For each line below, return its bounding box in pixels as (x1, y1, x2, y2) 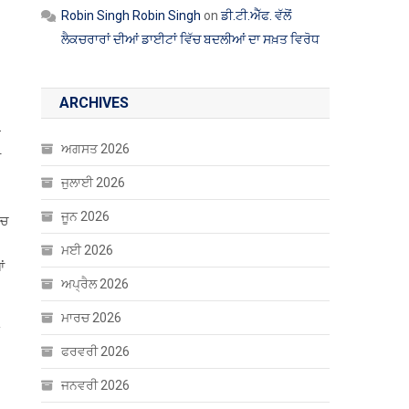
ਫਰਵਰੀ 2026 (61, 344, 131, 359)
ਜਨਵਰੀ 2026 (61, 378, 131, 393)
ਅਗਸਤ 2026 (61, 142, 131, 156)
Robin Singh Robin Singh (61, 8, 202, 23)
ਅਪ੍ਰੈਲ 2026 (61, 277, 130, 291)
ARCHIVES (59, 94, 130, 111)
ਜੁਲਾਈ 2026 (61, 175, 126, 190)
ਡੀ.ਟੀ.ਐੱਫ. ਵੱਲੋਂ (221, 8, 292, 23)
